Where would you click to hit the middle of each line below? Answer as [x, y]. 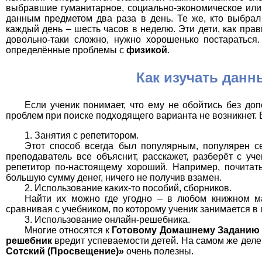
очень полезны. [159, 251]
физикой [147, 50]
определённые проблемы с [66, 50]
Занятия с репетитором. [87, 135]
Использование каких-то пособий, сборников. [133, 188]
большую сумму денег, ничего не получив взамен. [114, 177]
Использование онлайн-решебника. [112, 219]
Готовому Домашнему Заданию [186, 230]
